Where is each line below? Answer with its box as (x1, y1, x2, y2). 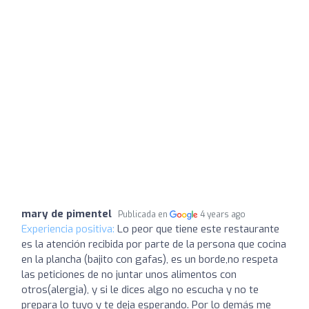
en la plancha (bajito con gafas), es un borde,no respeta (21, 252, 278, 266)
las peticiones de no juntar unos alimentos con (21, 268, 237, 281)
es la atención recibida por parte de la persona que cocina (21, 237, 286, 251)
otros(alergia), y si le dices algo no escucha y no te (21, 283, 259, 297)
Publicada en (118, 209, 170, 220)
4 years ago (200, 209, 246, 220)
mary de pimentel (21, 207, 112, 221)
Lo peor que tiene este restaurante (117, 222, 279, 236)
